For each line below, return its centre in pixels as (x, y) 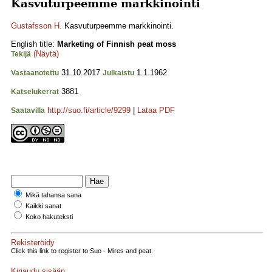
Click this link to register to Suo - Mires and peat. (82, 250)
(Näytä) (46, 54)
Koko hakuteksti (49, 217)
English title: (34, 44)
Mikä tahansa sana (53, 195)
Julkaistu (118, 73)
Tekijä (21, 54)
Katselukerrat (35, 92)
